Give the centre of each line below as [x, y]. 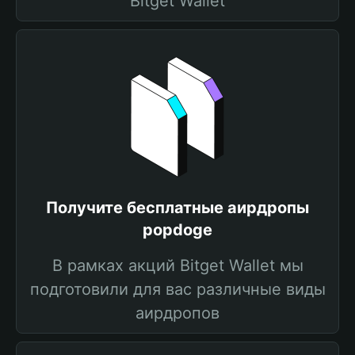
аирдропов [177, 313]
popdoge [177, 230]
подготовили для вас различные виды [177, 289]
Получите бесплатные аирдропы [177, 208]
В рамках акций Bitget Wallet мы [177, 265]
